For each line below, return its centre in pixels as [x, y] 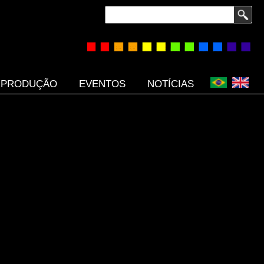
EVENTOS [102, 84]
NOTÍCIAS [171, 84]
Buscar [118, 14]
